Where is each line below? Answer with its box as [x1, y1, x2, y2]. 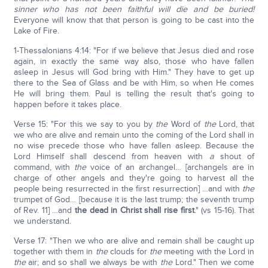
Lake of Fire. [13, 26, 59, 36]
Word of [167, 119, 204, 129]
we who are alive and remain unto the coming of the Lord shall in [13, 130, 255, 140]
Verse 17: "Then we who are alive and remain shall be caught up [13, 236, 255, 246]
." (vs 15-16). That [194, 205, 255, 215]
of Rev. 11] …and [13, 205, 75, 215]
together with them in [13, 246, 96, 257]
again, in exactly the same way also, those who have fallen [13, 56, 255, 66]
